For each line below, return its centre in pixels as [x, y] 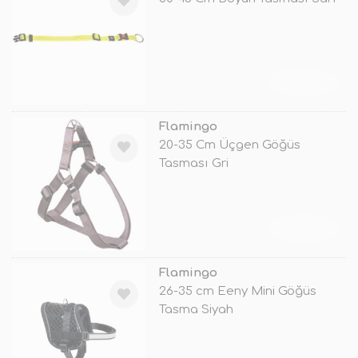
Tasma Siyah [196, 310]
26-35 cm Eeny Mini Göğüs [237, 292]
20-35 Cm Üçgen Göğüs [229, 145]
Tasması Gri [193, 163]
